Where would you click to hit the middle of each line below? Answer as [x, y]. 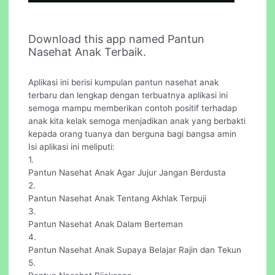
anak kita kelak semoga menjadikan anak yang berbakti [137, 121]
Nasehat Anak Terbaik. [87, 52]
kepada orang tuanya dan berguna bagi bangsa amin [133, 134]
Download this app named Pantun [117, 39]
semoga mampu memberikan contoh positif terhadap [133, 108]
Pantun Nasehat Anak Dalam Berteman [106, 224]
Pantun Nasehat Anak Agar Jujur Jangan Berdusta [127, 172]
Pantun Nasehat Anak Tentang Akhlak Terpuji [118, 198]
